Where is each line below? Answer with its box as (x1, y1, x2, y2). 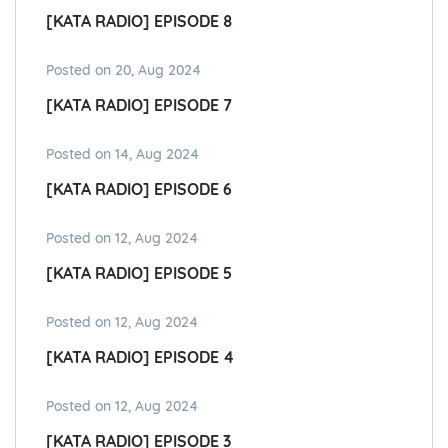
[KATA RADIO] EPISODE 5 (46, 263, 232, 284)
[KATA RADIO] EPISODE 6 (46, 179, 232, 200)
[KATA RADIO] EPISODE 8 (46, 11, 232, 32)
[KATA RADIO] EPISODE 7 (46, 95, 232, 116)
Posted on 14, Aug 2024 (46, 145, 199, 164)
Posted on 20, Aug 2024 (46, 61, 201, 80)
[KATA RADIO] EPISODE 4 (46, 347, 234, 368)
